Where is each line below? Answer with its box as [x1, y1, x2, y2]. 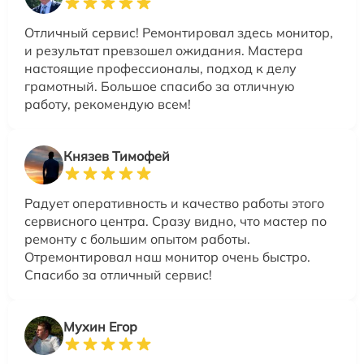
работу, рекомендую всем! [24, 96, 191, 112]
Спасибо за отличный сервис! [24, 266, 212, 283]
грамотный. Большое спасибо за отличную [24, 78, 295, 94]
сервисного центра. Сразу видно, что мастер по [24, 213, 327, 229]
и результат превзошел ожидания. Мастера [24, 42, 303, 58]
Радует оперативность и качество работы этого [24, 195, 324, 211]
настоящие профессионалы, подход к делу [24, 60, 297, 76]
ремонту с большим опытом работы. [24, 231, 250, 247]
